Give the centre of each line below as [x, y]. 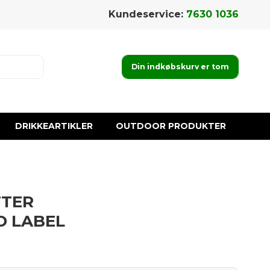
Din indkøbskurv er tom [180, 66]
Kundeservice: [147, 14]
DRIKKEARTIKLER [54, 126]
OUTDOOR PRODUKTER [171, 126]
